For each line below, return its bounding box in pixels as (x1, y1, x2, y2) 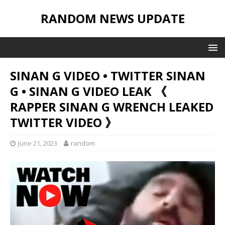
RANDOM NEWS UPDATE (40, 10, 185, 27)
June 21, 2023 (18, 139, 57, 148)
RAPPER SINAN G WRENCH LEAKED (10, 98, 213, 115)
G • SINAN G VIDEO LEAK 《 (10, 83, 167, 99)
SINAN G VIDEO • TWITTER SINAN (10, 67, 205, 84)
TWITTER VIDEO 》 (10, 114, 117, 131)
